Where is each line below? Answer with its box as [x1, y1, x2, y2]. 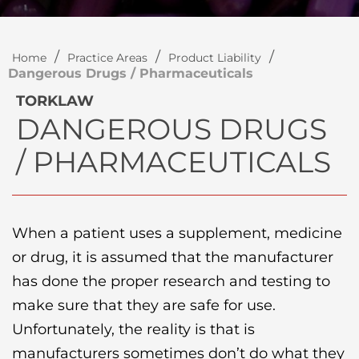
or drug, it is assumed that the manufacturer [12, 248, 333, 266]
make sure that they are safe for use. [12, 296, 276, 314]
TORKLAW [16, 92, 94, 110]
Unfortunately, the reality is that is [12, 321, 255, 338]
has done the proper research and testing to [12, 272, 330, 290]
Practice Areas [67, 50, 147, 65]
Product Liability [168, 50, 261, 65]
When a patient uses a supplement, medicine [12, 224, 342, 242]
